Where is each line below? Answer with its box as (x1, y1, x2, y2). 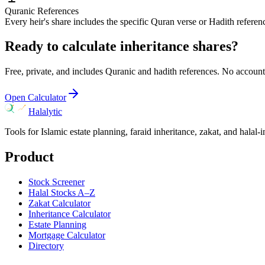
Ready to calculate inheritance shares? (5, 38, 238, 54)
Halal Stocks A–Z (28, 188, 95, 198)
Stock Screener (28, 177, 85, 188)
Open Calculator (5, 92, 66, 103)
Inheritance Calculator (28, 209, 111, 219)
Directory (28, 241, 64, 251)
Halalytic (28, 106, 62, 117)
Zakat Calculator (28, 198, 91, 209)
